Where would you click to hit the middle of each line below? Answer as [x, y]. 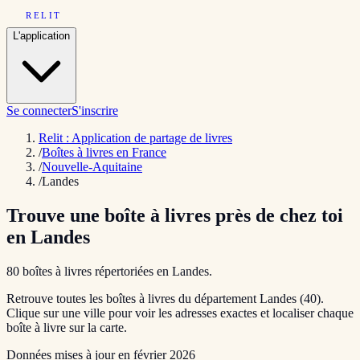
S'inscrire [95, 110]
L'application [41, 36]
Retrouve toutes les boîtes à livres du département [133, 298]
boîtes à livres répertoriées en [96, 271]
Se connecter [39, 110]
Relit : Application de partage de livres [135, 138]
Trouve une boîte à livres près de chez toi [175, 215]
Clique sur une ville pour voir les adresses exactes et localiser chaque [180, 313]
